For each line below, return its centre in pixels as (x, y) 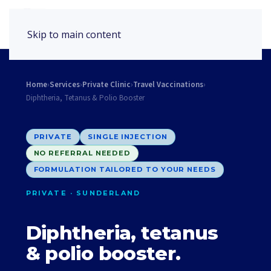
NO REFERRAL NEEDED (82, 153)
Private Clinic (106, 85)
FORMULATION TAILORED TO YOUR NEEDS (125, 169)
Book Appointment (191, 24)
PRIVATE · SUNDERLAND (83, 193)
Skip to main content (74, 34)
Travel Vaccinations (168, 85)
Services (64, 85)
